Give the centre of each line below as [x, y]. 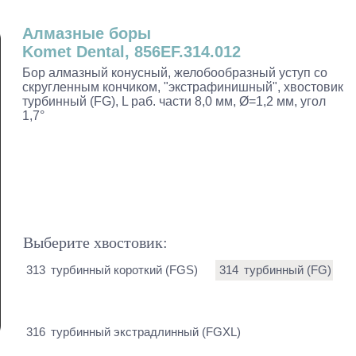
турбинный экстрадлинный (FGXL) [146, 332]
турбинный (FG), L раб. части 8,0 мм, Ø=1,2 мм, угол [174, 101]
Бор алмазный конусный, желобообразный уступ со [175, 73]
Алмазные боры [87, 33]
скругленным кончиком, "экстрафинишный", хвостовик [183, 87]
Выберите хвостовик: [95, 242]
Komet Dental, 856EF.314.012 [132, 52]
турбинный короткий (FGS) [124, 270]
